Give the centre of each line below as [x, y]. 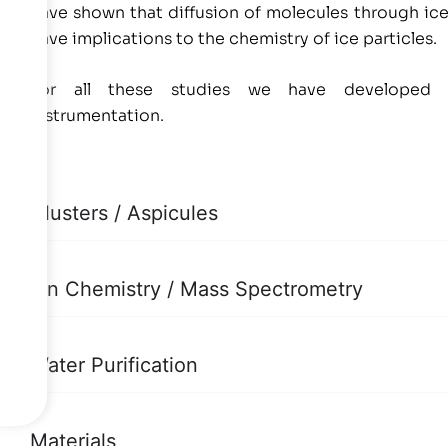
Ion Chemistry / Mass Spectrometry [196, 288]
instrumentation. [97, 116]
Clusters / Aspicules [124, 212]
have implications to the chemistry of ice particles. [233, 38]
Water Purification [114, 364]
